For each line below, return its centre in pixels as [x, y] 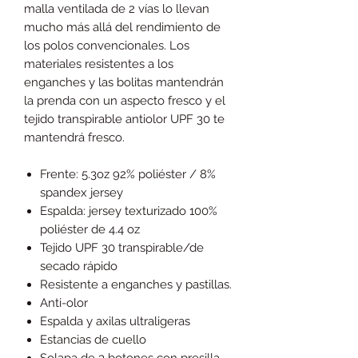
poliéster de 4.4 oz [90, 229]
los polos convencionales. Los [107, 45]
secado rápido [79, 266]
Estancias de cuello [93, 339]
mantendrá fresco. [74, 137]
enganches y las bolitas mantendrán [124, 82]
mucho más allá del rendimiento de [122, 27]
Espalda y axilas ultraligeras [115, 321]
